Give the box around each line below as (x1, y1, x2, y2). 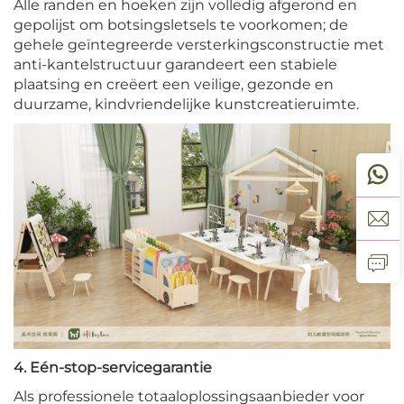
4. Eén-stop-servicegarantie (14, 359, 212, 377)
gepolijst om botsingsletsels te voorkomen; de (14, 15, 348, 33)
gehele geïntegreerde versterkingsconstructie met (14, 35, 384, 53)
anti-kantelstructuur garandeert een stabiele (14, 55, 337, 73)
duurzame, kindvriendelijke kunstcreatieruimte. (14, 95, 359, 113)
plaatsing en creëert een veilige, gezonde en (14, 75, 334, 93)
